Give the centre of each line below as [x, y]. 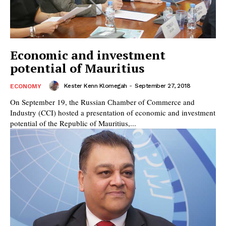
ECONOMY [26, 86]
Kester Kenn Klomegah [95, 86]
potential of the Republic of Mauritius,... [73, 123]
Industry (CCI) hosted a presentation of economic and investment [113, 112]
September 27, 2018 [162, 86]
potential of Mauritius [77, 68]
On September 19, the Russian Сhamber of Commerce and [102, 102]
